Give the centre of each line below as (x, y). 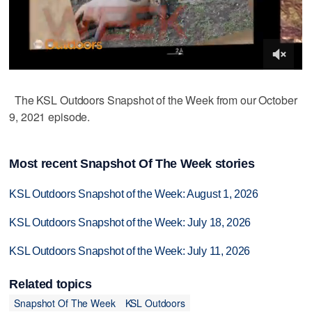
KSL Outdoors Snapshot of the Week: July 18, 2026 (130, 223)
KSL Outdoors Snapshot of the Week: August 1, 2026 (134, 194)
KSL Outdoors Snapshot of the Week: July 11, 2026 (130, 251)
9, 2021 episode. (50, 116)
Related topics (50, 284)
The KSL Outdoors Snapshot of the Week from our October (153, 100)
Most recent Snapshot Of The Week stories (132, 164)
